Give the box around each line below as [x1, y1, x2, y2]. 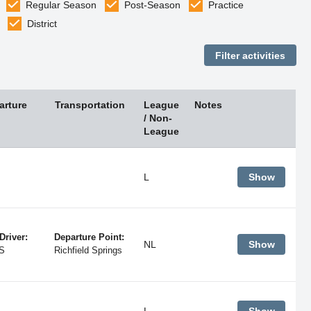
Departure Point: [53, 232, 124, 242]
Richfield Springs [53, 245, 122, 255]
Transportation [54, 99, 125, 110]
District [27, 18, 58, 30]
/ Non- [143, 112, 172, 124]
